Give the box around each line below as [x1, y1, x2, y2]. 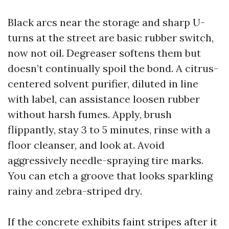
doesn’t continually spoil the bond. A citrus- [8, 62, 218, 75]
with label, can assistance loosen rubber [8, 93, 200, 105]
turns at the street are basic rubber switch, [8, 31, 214, 44]
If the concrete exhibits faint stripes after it [8, 215, 217, 228]
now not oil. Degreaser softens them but [8, 47, 201, 59]
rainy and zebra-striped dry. [8, 185, 142, 197]
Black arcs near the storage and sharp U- [8, 16, 205, 29]
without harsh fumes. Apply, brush [8, 108, 172, 121]
